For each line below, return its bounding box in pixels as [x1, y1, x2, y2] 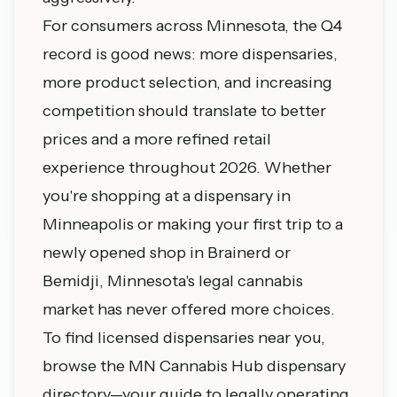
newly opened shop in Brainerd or [43, 243, 291, 262]
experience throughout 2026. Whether [43, 158, 331, 177]
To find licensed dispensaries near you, [43, 328, 325, 347]
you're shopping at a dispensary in [43, 186, 291, 206]
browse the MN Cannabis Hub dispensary [43, 356, 346, 376]
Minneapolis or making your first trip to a [43, 214, 343, 234]
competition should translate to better [43, 101, 326, 121]
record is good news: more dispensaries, [43, 44, 338, 64]
